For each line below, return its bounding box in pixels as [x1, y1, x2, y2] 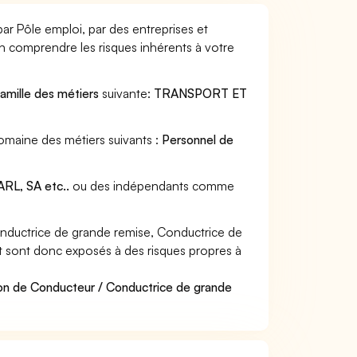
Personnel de [162, 131, 234, 147]
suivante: [99, 85, 155, 101]
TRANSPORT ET [154, 85, 248, 101]
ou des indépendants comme [69, 178, 235, 194]
